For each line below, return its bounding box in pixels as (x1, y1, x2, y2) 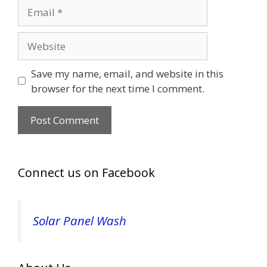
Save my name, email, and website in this (30, 66, 223, 80)
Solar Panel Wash (33, 212, 126, 229)
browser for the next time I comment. (30, 81, 204, 95)
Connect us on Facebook (18, 164, 155, 181)
